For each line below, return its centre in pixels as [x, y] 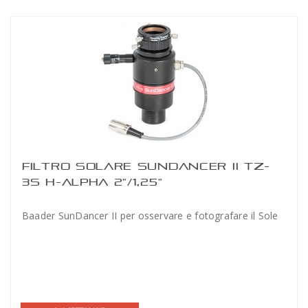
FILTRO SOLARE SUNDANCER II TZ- [146, 166]
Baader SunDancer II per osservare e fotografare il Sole [150, 216]
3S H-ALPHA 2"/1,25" [92, 182]
